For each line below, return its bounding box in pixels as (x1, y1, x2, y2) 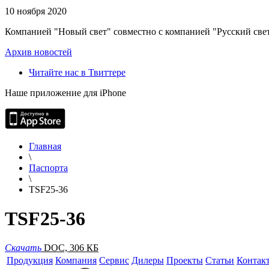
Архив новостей (5, 46, 72, 57)
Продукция (7, 255, 53, 266)
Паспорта (29, 162, 68, 173)
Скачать (5, 243, 41, 253)
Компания (55, 255, 97, 266)
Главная (29, 141, 61, 151)
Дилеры (131, 255, 164, 266)
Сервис (99, 255, 129, 266)
